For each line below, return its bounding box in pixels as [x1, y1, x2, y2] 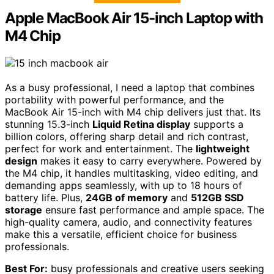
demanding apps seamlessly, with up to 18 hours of [5, 179, 242, 191]
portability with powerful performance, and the [5, 93, 224, 106]
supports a [190, 117, 243, 130]
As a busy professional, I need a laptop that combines [5, 81, 254, 94]
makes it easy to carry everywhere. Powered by [37, 154, 262, 167]
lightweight [196, 142, 250, 155]
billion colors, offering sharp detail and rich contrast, [5, 130, 248, 143]
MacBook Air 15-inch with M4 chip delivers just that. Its [5, 105, 261, 118]
